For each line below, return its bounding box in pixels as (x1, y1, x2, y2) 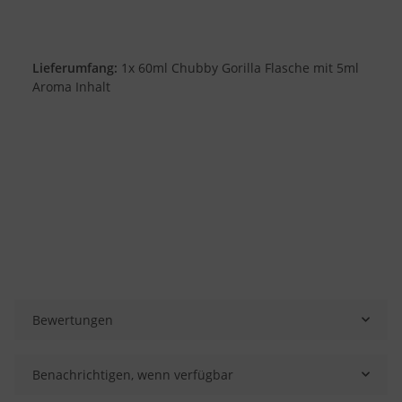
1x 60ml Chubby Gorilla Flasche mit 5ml (118, 58, 359, 76)
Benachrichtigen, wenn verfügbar (32, 365, 233, 383)
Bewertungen (32, 310, 113, 328)
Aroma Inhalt (32, 77, 110, 95)
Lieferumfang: (32, 58, 118, 76)
